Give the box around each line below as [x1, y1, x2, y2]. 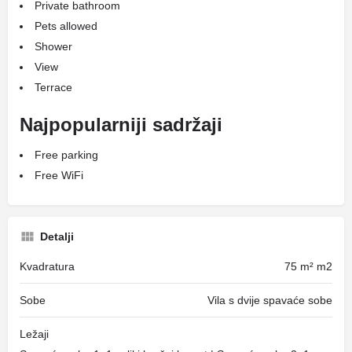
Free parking [35, 148, 98, 161]
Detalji [40, 230, 74, 243]
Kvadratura [20, 260, 75, 273]
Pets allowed [35, 20, 97, 32]
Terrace [35, 81, 72, 93]
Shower [35, 40, 72, 53]
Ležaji [20, 328, 49, 340]
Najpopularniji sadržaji [20, 114, 222, 135]
